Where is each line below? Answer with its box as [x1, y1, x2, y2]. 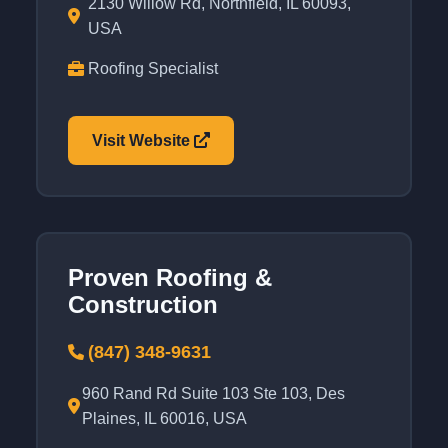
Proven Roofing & [68, 264, 273, 292]
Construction [68, 291, 219, 319]
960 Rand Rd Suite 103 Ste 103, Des [81, 385, 345, 403]
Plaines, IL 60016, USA [81, 410, 247, 428]
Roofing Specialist [88, 60, 219, 78]
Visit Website [92, 132, 195, 150]
